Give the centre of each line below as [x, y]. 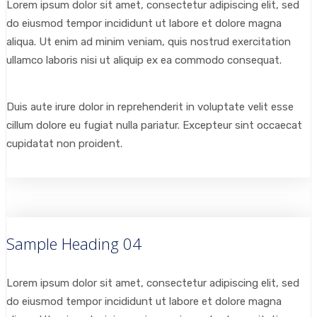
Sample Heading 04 [74, 243]
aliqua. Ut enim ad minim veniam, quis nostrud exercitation [149, 42]
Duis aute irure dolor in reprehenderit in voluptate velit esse [150, 107]
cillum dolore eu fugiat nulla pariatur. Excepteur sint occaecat [154, 125]
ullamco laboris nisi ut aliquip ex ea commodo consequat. [144, 60]
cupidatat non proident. [64, 144]
